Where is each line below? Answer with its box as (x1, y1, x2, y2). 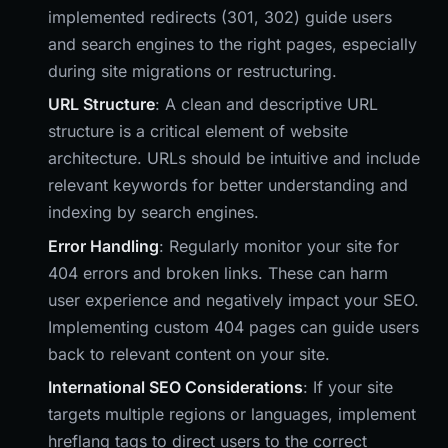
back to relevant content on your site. (48, 343, 330, 364)
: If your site (303, 376, 393, 397)
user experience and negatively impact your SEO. (48, 289, 419, 310)
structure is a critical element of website (48, 121, 348, 142)
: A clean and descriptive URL (155, 94, 378, 115)
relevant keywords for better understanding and (48, 175, 408, 196)
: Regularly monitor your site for (159, 235, 399, 256)
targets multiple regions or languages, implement (48, 403, 416, 424)
